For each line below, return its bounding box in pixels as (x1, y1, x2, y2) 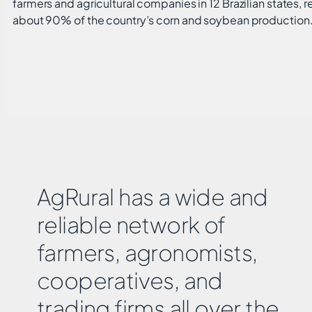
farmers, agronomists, (37, 238, 258, 267)
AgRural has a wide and (37, 182, 268, 211)
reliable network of (37, 210, 226, 239)
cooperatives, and (37, 266, 223, 295)
